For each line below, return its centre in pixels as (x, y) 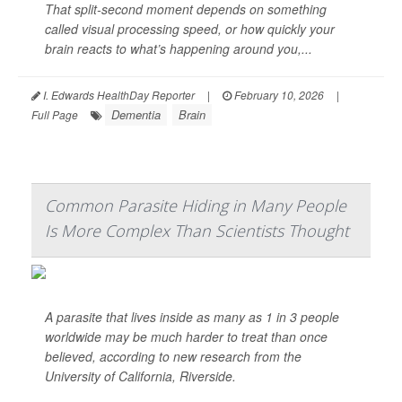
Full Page (55, 114)
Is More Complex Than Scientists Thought (197, 231)
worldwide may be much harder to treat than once (186, 336)
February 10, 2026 (278, 95)
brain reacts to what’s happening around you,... (179, 48)
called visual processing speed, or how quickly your (190, 29)
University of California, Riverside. (140, 376)
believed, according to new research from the (173, 356)
